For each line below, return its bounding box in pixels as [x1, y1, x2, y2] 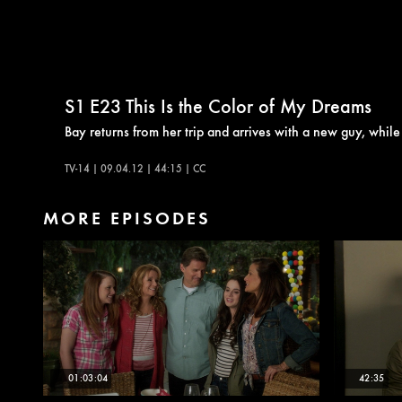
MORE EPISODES [43, 205, 211, 229]
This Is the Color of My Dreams [126, 92, 371, 118]
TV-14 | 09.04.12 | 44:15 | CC [65, 161, 205, 175]
